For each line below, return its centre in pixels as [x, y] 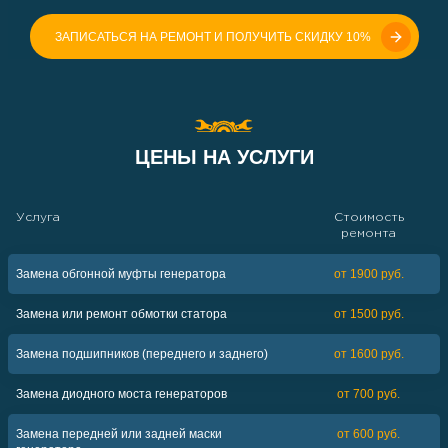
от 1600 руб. [368, 354]
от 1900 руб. [368, 274]
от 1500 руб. [368, 314]
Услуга [38, 217]
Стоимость [368, 217]
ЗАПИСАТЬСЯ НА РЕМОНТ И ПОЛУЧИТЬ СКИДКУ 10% [212, 36]
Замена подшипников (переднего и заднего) [142, 354]
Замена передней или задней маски [119, 434]
